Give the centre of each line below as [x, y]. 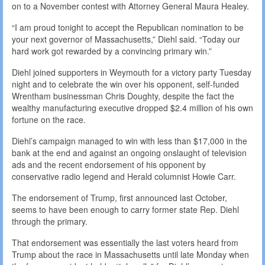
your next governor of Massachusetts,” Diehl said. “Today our [126, 39]
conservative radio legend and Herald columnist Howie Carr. [124, 177]
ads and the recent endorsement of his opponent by [109, 165]
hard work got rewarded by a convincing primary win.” [112, 51]
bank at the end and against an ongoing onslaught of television [129, 153]
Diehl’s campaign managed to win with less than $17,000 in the [130, 141]
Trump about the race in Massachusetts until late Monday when [130, 255]
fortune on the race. [49, 120]
